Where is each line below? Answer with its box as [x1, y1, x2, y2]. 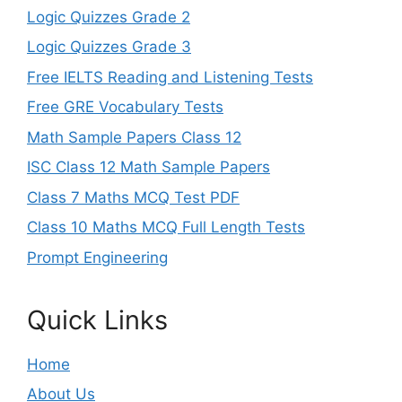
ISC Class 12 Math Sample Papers [27, 158, 270, 177]
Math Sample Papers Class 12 [27, 127, 241, 146]
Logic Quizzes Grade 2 [27, 7, 190, 26]
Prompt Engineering [27, 248, 168, 267]
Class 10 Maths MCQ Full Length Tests [27, 218, 305, 237]
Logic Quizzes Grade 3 [27, 38, 191, 57]
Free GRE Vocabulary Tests [27, 98, 223, 117]
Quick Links [27, 303, 168, 336]
